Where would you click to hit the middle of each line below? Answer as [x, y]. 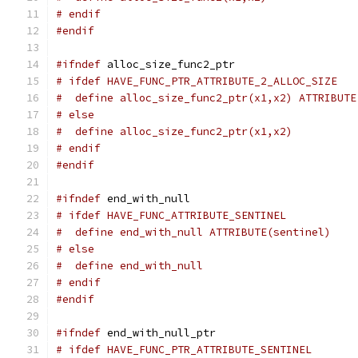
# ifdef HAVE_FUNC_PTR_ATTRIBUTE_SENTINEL [184, 350]
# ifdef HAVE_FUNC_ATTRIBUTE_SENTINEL [171, 215]
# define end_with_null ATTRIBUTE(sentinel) [193, 232]
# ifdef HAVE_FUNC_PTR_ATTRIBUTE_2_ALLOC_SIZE [197, 81]
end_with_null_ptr [158, 333]
